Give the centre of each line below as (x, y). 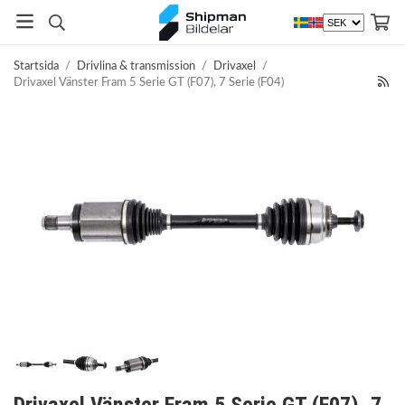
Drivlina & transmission (136, 66)
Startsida (36, 66)
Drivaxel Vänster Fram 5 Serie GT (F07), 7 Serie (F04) (149, 83)
